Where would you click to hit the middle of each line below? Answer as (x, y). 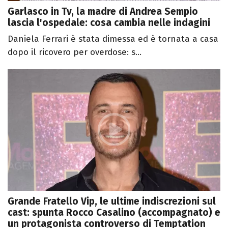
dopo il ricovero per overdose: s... (75, 52)
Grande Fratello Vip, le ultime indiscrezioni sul (112, 201)
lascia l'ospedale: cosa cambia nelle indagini (109, 23)
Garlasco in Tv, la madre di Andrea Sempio (103, 12)
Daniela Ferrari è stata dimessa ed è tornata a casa (113, 39)
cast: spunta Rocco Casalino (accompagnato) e (114, 212)
